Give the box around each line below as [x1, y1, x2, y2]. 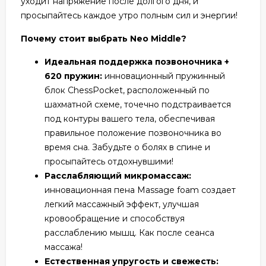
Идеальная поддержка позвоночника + [45, 56, 229, 67]
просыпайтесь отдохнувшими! [45, 156, 173, 167]
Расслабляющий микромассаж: [45, 170, 191, 181]
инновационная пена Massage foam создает [45, 184, 236, 195]
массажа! [45, 241, 83, 252]
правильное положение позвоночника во [45, 127, 221, 138]
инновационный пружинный [104, 70, 225, 81]
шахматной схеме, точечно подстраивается [45, 99, 231, 110]
